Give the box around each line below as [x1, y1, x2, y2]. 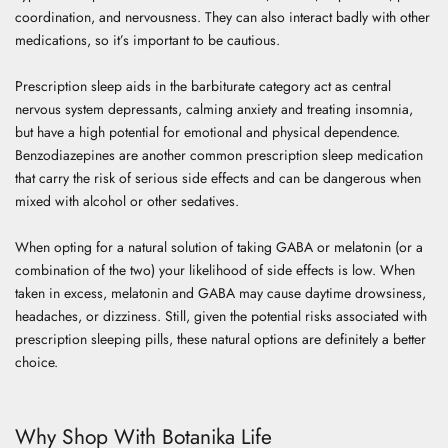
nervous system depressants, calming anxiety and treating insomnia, [15, 98, 413, 119]
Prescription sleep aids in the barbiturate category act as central [15, 75, 391, 96]
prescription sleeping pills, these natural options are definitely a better [15, 328, 426, 349]
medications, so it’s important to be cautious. [15, 29, 280, 50]
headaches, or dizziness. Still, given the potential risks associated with [15, 305, 427, 326]
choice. [15, 351, 62, 372]
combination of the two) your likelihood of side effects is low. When [15, 259, 415, 280]
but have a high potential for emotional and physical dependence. [15, 121, 400, 142]
